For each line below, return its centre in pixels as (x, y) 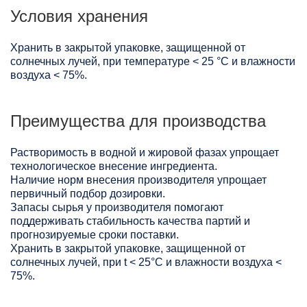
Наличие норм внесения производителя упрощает (138, 180)
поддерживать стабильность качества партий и (130, 221)
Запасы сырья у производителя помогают (117, 208)
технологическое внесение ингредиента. (114, 167)
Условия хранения (79, 16)
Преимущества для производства (138, 121)
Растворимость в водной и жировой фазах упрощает (145, 153)
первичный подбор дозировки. (88, 194)
